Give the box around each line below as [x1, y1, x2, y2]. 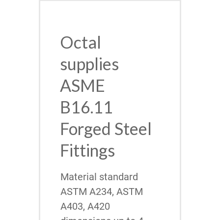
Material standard [60, 171, 138, 183]
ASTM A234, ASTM [60, 186, 143, 198]
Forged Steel [60, 118, 152, 139]
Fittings [60, 140, 115, 161]
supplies [60, 54, 119, 74]
